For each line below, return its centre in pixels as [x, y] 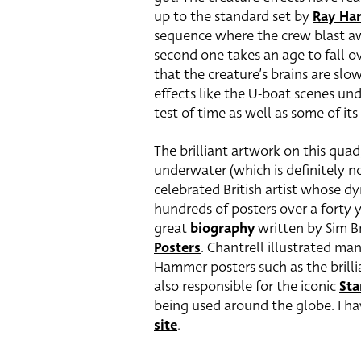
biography [222, 228]
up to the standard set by [233, 17]
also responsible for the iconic [247, 286]
